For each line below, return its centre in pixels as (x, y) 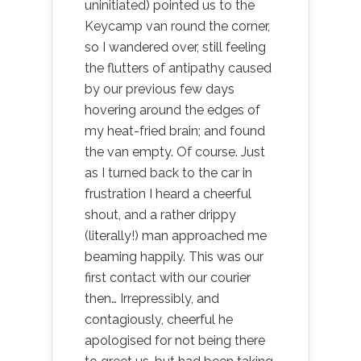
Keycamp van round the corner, (177, 26)
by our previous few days (160, 89)
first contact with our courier (168, 278)
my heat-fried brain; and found (175, 131)
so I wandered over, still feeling (175, 47)
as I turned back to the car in (168, 173)
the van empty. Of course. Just (175, 152)
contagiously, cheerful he (159, 320)
